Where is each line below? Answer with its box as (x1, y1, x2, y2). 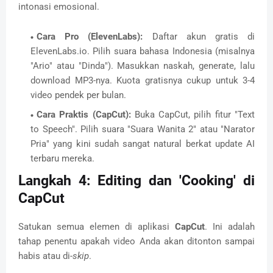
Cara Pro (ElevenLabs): (37, 31, 143, 43)
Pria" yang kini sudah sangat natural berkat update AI (30, 138, 255, 150)
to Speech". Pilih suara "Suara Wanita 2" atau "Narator (30, 124, 255, 135)
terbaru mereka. (30, 153, 94, 165)
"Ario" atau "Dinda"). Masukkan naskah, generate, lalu (30, 60, 255, 72)
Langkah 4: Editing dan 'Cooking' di (18, 172, 255, 190)
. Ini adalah (205, 221, 255, 233)
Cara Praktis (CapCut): (37, 109, 131, 121)
